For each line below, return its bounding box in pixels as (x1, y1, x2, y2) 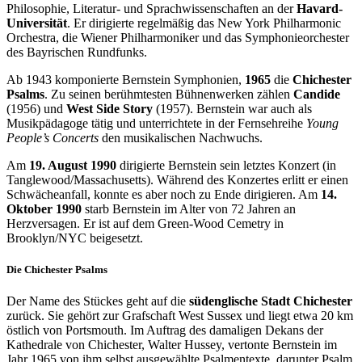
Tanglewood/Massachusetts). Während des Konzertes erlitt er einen (6, 172, 348, 187)
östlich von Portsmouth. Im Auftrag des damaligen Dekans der (6, 322, 323, 337)
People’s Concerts (6, 130, 99, 145)
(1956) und (6, 101, 66, 116)
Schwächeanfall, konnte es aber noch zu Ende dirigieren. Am (6, 187, 321, 201)
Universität (6, 15, 67, 30)
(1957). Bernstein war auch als (153, 101, 312, 116)
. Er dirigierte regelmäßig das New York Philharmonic (67, 15, 341, 30)
